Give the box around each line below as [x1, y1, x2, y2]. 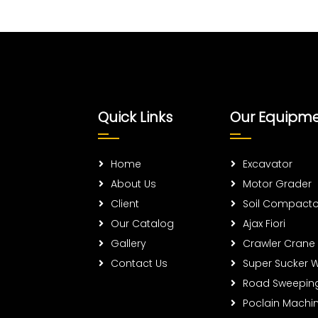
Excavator [243, 156, 292, 171]
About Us [111, 176, 156, 191]
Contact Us [111, 256, 168, 270]
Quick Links [98, 106, 172, 127]
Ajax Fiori [243, 216, 285, 231]
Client [111, 196, 139, 211]
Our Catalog [111, 216, 174, 231]
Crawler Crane [243, 236, 315, 251]
